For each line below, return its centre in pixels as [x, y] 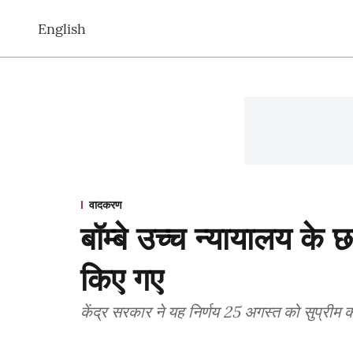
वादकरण [106, 205]
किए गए [122, 279]
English [62, 28]
